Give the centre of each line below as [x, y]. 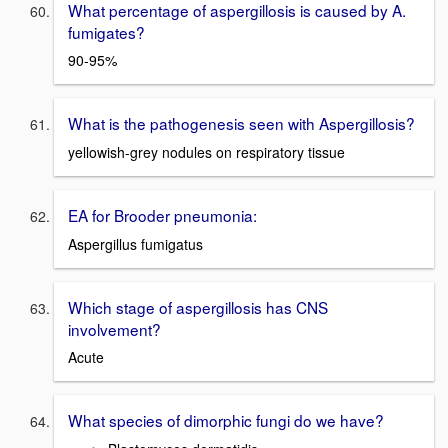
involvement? [114, 328]
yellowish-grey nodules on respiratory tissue [206, 151]
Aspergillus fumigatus [135, 243]
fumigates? [106, 31]
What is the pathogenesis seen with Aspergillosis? [241, 123]
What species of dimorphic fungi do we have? [226, 420]
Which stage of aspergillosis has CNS [198, 306]
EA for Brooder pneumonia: [162, 214]
